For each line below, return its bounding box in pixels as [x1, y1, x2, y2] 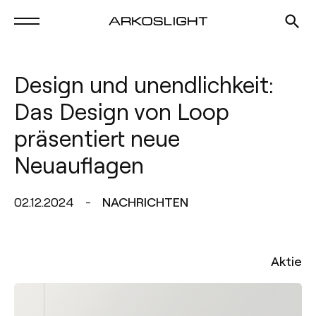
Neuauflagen [14, 150, 144, 179]
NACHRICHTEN [102, 193, 188, 209]
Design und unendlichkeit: [14, 69, 274, 99]
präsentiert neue [14, 123, 180, 152]
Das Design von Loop [14, 96, 229, 126]
